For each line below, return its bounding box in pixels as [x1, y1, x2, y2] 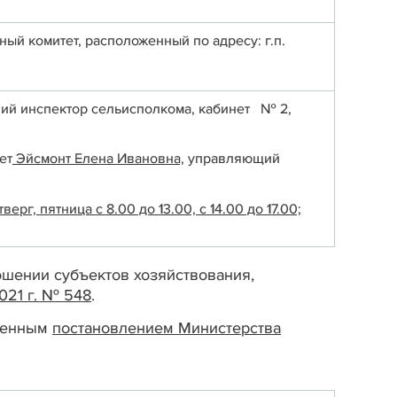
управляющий [184, 150, 280, 168]
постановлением [52, 318, 178, 339]
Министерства [178, 318, 281, 339]
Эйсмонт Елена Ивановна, [12, 150, 184, 168]
